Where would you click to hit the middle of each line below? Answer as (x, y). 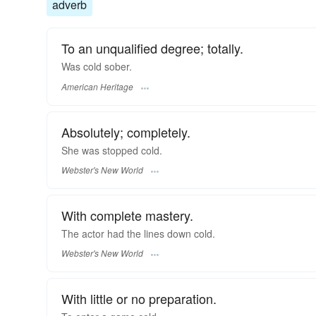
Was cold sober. (97, 67)
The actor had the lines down (128, 233)
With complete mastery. (127, 215)
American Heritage (97, 86)
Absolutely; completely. (126, 132)
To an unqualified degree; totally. (152, 48)
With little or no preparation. (139, 299)
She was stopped (101, 150)
